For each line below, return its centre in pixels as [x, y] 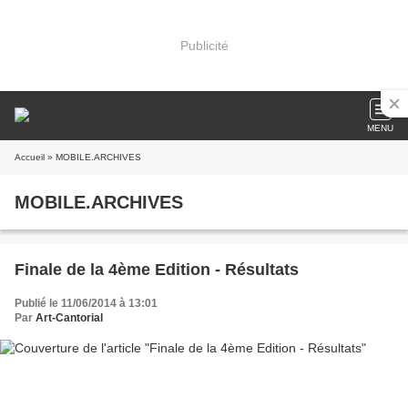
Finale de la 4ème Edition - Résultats [157, 270]
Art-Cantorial [69, 318]
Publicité [204, 45]
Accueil [30, 157]
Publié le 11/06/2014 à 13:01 [86, 303]
